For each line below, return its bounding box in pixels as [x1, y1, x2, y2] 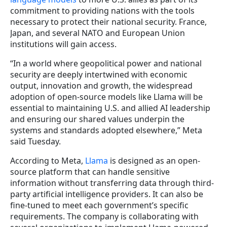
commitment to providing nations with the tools [10, 5, 195, 17]
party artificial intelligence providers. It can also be [10, 188, 203, 200]
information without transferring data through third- [10, 177, 214, 189]
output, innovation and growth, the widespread [10, 80, 193, 92]
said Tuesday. [10, 136, 61, 147]
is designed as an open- [108, 155, 200, 167]
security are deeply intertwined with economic [10, 69, 187, 81]
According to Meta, [10, 155, 85, 167]
